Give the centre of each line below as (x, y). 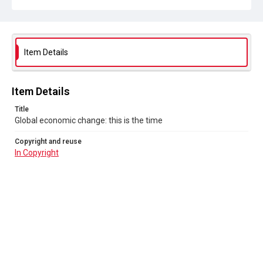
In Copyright (37, 153)
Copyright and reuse (48, 141)
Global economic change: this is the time (89, 120)
